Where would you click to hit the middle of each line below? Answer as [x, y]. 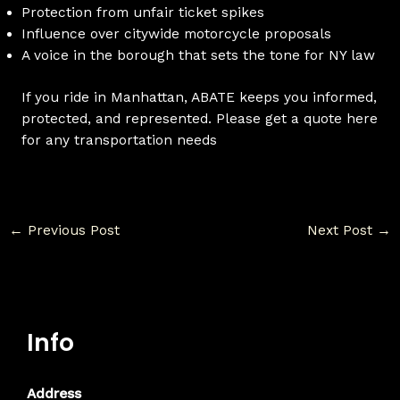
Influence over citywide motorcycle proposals [176, 33]
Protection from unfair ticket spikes [142, 12]
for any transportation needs [119, 141]
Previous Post [72, 231]
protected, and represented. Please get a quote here [199, 119]
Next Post [342, 231]
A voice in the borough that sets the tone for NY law [198, 55]
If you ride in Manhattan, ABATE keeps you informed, [199, 98]
